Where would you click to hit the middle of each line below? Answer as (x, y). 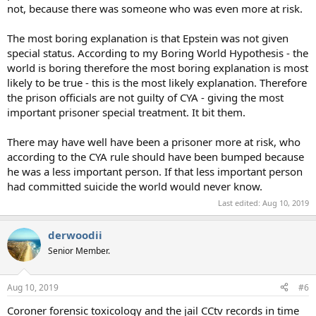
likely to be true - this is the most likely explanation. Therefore (157, 82)
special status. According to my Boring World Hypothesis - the (158, 53)
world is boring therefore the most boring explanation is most (158, 67)
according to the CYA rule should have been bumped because (156, 156)
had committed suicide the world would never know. (135, 186)
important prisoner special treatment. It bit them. (126, 112)
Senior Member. (79, 251)
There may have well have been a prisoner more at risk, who (154, 141)
